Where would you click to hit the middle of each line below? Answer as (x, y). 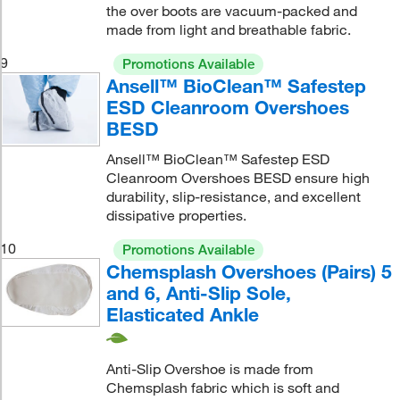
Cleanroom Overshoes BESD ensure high (237, 178)
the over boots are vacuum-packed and (231, 11)
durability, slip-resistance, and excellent (233, 197)
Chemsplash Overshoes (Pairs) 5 (249, 272)
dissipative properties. (176, 216)
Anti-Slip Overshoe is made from (209, 368)
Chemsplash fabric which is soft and (222, 387)
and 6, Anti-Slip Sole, (198, 293)
